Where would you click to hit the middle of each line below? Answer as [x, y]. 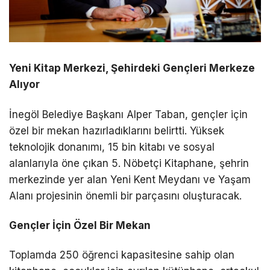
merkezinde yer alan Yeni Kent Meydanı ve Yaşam [130, 179]
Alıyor [24, 85]
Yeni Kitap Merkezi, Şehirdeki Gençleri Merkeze [132, 68]
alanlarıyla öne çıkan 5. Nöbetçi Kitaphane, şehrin [129, 163]
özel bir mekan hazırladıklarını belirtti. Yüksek [117, 130]
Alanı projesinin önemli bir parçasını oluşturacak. [125, 196]
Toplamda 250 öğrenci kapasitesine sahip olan [122, 255]
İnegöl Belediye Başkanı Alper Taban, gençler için [128, 114]
